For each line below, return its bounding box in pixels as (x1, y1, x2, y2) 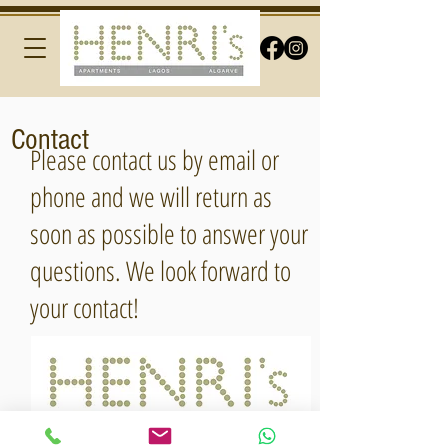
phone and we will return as (30, 178, 272, 215)
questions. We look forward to (30, 252, 291, 289)
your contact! (30, 289, 139, 326)
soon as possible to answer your (30, 215, 308, 252)
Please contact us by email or (30, 141, 279, 178)
